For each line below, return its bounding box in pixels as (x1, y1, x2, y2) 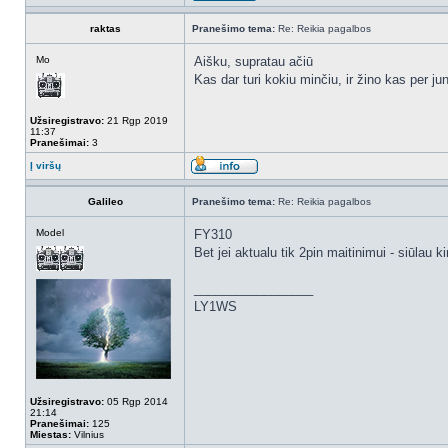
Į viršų (30, 160, 61, 171)
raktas (89, 23, 121, 34)
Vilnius (71, 429, 104, 440)
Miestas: (30, 429, 71, 440)
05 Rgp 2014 (104, 396, 168, 407)
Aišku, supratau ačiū (194, 54, 313, 69)
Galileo (87, 196, 123, 207)
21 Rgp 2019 (104, 115, 168, 126)
